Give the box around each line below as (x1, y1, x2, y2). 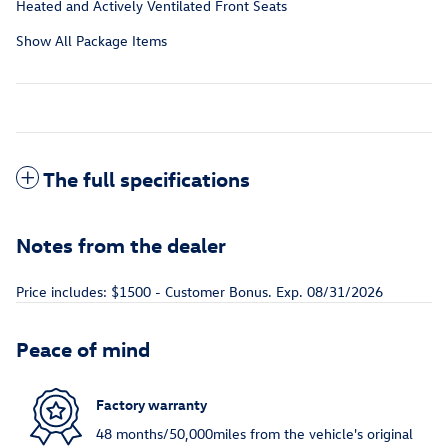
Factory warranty (96, 394, 207, 414)
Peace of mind (16, 335, 150, 362)
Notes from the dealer (16, 231, 226, 258)
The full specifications (43, 165, 250, 192)
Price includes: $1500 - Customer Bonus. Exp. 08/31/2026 (16, 282, 383, 302)
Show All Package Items (16, 31, 167, 51)
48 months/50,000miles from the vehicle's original (96, 424, 413, 444)
